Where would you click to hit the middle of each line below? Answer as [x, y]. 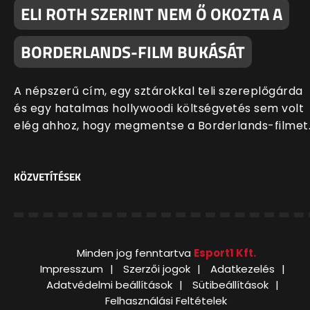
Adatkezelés [243, 269]
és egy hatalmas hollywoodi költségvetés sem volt [159, 109]
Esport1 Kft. [225, 253]
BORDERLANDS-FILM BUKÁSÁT [133, 52]
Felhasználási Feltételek [166, 301]
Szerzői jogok [157, 269]
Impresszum [72, 269]
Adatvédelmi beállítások [109, 285]
